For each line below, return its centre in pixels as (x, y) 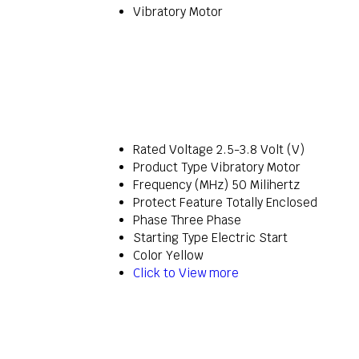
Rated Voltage (173, 150)
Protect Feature (178, 203)
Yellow (184, 256)
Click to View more (186, 273)
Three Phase (206, 220)
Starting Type (171, 238)
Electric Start (250, 238)
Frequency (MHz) (181, 185)
